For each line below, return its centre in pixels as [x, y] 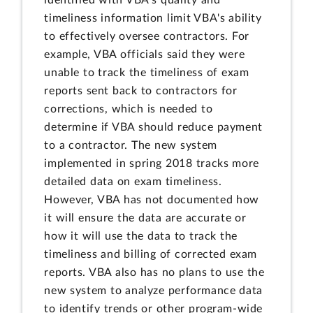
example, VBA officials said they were [145, 55]
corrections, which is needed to [129, 109]
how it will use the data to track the [141, 236]
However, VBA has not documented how [152, 200]
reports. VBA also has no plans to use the [154, 273]
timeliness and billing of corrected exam [151, 255]
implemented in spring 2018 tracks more [152, 164]
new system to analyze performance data [153, 291]
